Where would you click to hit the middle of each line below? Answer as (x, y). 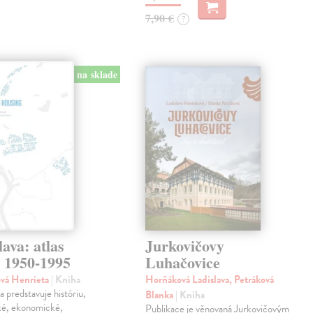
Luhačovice (183, 262)
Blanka (161, 294)
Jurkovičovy (185, 245)
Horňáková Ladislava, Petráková (210, 279)
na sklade (97, 75)
